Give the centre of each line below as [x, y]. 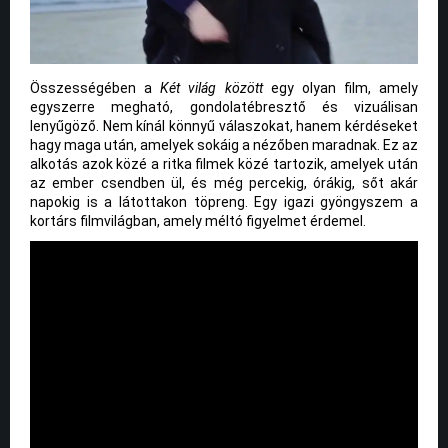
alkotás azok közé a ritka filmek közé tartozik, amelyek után [224, 164]
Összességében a [95, 88]
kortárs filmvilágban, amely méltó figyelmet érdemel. [198, 221]
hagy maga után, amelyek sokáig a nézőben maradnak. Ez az [224, 145]
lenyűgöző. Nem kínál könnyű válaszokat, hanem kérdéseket [224, 126]
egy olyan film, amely [340, 88]
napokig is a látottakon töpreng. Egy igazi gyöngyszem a [224, 202]
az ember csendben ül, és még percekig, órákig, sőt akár [224, 183]
